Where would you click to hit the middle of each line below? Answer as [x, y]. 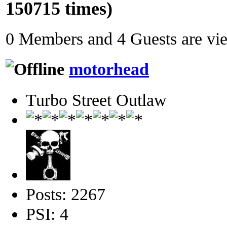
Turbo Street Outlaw [96, 100]
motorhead [109, 69]
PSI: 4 [47, 214]
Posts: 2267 [66, 194]
